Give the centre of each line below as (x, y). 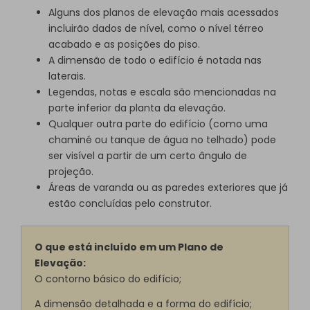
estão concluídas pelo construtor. (130, 204)
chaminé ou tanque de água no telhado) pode (162, 140)
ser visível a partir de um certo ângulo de (148, 156)
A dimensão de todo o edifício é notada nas (155, 61)
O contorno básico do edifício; (108, 279)
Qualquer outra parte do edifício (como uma (158, 124)
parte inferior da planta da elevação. (137, 108)
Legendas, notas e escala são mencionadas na (162, 92)
